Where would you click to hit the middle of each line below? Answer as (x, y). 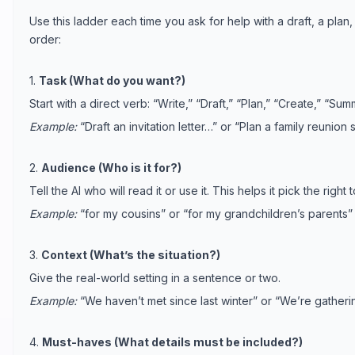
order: (45, 39)
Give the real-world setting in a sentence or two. (155, 277)
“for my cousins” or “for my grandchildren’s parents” (215, 213)
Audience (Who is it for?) (111, 167)
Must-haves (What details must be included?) (172, 342)
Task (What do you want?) (112, 80)
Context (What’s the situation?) (131, 254)
